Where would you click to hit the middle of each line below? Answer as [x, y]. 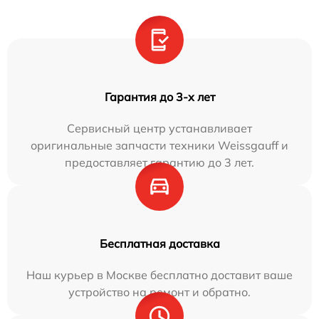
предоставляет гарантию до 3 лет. [159, 162]
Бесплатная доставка [159, 243]
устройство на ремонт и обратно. [159, 292]
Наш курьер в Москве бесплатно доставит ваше [159, 274]
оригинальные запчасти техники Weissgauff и [159, 145]
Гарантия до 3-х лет [159, 96]
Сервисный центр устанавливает [159, 128]
